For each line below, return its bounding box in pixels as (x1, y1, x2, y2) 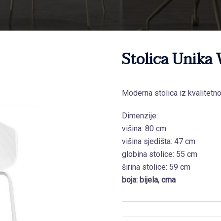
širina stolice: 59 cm (121, 162, 190, 172)
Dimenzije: (121, 110, 158, 120)
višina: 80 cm (121, 123, 166, 133)
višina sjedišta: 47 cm (121, 136, 195, 146)
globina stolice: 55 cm (121, 149, 197, 159)
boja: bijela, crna (121, 175, 176, 184)
